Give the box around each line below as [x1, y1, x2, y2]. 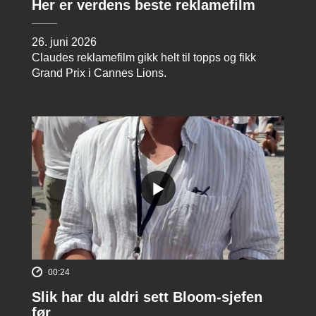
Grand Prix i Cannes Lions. [32, 67, 166, 80]
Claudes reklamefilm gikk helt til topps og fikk [32, 51, 256, 64]
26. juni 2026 [32, 36, 97, 49]
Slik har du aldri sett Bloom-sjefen [32, 288, 262, 305]
